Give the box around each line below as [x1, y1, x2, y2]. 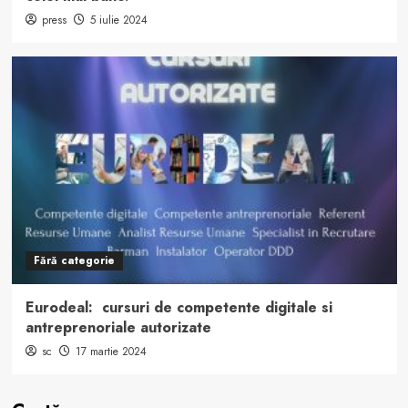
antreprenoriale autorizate [25, 316, 211, 338]
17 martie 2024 [75, 342, 147, 360]
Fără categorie [33, 251, 115, 269]
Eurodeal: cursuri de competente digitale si [25, 296, 332, 318]
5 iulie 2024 [89, 11, 148, 28]
